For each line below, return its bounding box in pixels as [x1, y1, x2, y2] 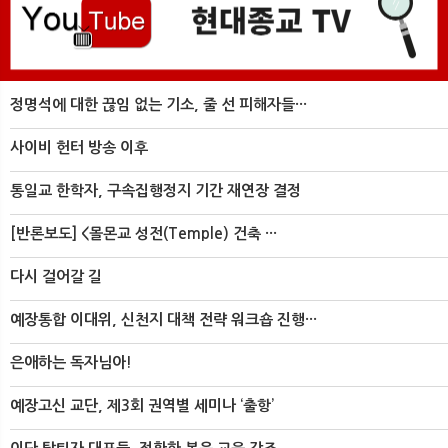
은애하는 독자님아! [10, 355, 132, 371]
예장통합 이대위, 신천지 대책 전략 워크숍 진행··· [10, 312, 317, 328]
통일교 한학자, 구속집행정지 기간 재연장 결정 [10, 183, 301, 199]
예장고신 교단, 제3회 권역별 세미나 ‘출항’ [10, 398, 274, 414]
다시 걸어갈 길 [10, 269, 102, 285]
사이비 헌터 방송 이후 [10, 140, 148, 156]
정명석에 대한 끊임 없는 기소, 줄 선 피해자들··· [10, 97, 307, 113]
